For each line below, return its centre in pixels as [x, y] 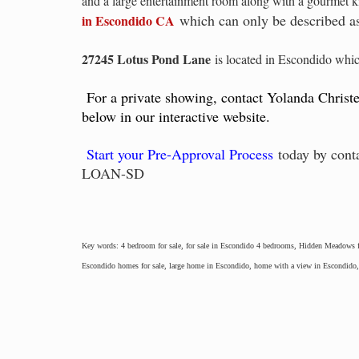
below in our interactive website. [176, 116]
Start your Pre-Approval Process [180, 153]
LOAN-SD [113, 173]
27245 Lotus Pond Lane [146, 58]
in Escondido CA [128, 20]
